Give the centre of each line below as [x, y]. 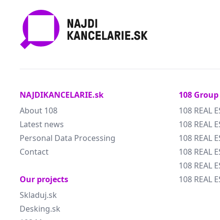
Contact [34, 152]
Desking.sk [40, 209]
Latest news [42, 124]
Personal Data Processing [68, 138]
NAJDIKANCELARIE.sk [62, 95]
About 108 [39, 110]
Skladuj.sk [38, 195]
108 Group [199, 95]
